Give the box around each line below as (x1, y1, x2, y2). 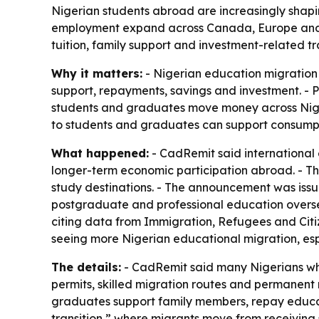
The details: (51, 260, 121, 275)
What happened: (51, 146, 149, 161)
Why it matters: (51, 66, 142, 81)
